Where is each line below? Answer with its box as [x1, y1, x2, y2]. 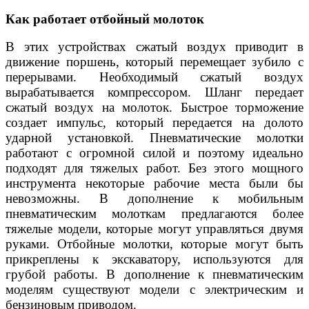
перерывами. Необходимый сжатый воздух [6, 70, 303, 85]
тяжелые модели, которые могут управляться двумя [6, 221, 303, 237]
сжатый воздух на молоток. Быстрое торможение [6, 100, 303, 115]
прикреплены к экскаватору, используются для [6, 252, 303, 267]
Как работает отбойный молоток [6, 11, 204, 26]
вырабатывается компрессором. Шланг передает [6, 85, 303, 100]
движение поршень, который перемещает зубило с [6, 54, 303, 70]
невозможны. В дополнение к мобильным [6, 191, 303, 206]
